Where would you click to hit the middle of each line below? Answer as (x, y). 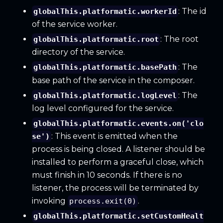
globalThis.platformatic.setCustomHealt (119, 216)
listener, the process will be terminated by (115, 188)
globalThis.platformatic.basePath (105, 67)
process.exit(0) (103, 201)
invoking (50, 201)
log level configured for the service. (103, 108)
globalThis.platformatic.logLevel (105, 95)
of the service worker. (75, 24)
